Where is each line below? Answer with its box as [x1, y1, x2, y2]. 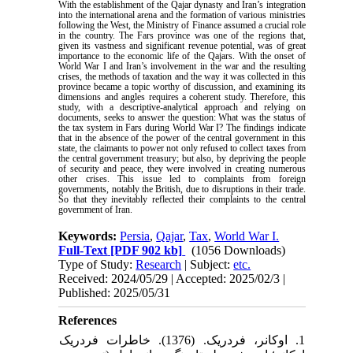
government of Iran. [58, 203, 133, 215]
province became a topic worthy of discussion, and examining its [58, 80, 306, 92]
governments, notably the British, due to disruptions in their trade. [58, 183, 306, 195]
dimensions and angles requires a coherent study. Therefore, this [58, 91, 306, 102]
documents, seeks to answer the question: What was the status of [58, 111, 306, 123]
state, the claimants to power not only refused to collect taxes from [58, 142, 306, 154]
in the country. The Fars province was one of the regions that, [58, 29, 306, 41]
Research [136, 257, 182, 271]
